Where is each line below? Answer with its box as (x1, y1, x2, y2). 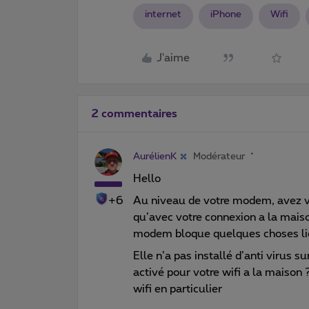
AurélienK (133, 151, 177, 161)
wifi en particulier (133, 283, 222, 295)
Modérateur (193, 151, 246, 161)
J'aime (157, 52, 190, 63)
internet (145, 9, 181, 19)
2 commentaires (92, 108, 177, 119)
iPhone (210, 9, 241, 19)
